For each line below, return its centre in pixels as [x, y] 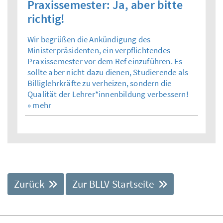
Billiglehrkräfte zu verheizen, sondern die [100, 83]
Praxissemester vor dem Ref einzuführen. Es [105, 61]
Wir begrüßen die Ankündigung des [89, 39]
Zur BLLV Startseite [114, 184]
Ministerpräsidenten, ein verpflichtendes [99, 50]
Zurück [30, 184]
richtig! [46, 18]
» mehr [40, 105]
